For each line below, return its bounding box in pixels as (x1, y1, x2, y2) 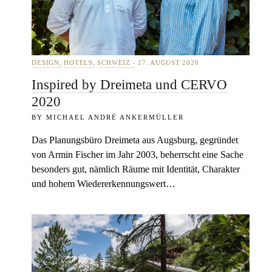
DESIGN (32, 59, 59, 67)
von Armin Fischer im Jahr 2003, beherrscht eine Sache (32, 149, 244, 160)
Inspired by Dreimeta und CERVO (32, 76, 228, 92)
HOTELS (64, 59, 93, 67)
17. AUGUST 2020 (135, 59, 199, 67)
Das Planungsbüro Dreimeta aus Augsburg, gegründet (32, 134, 239, 146)
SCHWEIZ (97, 59, 131, 67)
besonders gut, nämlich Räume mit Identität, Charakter (32, 163, 240, 175)
